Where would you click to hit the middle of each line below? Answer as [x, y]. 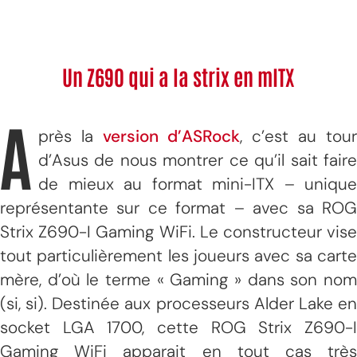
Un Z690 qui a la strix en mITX [178, 76]
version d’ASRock [171, 136]
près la [71, 136]
